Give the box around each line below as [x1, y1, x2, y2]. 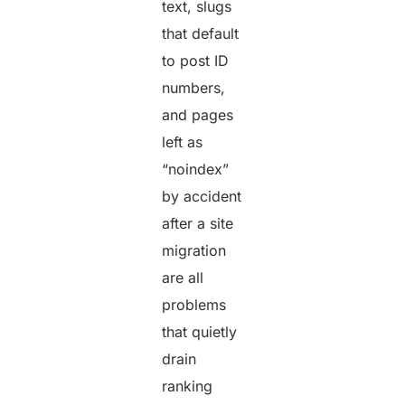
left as [162, 132, 203, 151]
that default [162, 24, 240, 42]
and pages [162, 105, 234, 124]
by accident [162, 186, 242, 205]
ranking [162, 376, 213, 395]
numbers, [162, 78, 226, 97]
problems [162, 295, 227, 314]
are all [162, 268, 204, 287]
